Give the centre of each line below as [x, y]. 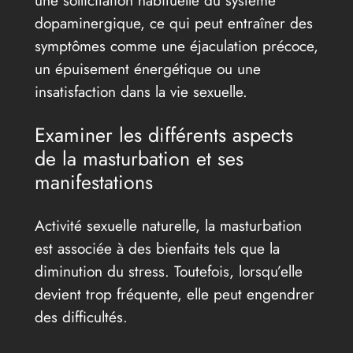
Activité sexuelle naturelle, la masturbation [168, 225]
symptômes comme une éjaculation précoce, [176, 46]
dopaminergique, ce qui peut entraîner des [173, 23]
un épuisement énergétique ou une [147, 69]
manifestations [93, 182]
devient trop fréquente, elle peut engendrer [174, 294]
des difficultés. [81, 316]
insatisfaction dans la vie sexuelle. [141, 92]
